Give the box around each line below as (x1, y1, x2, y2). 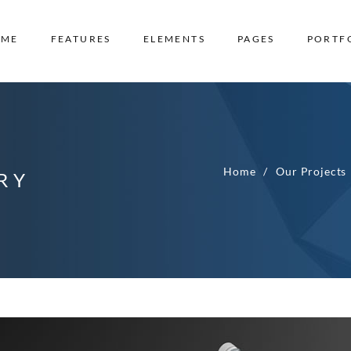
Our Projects (276, 165, 347, 178)
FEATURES (50, 33, 111, 45)
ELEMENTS (143, 33, 205, 45)
